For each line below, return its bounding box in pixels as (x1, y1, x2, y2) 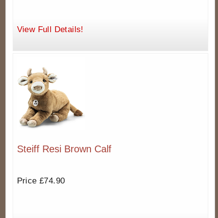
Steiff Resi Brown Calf (17, 144, 111, 154)
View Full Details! (17, 25, 84, 35)
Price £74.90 (17, 176, 65, 186)
